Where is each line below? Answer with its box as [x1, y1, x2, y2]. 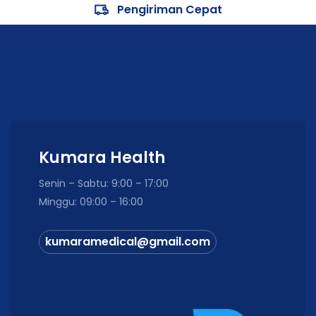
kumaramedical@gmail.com [45, 233, 210, 250]
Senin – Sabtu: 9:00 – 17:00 [39, 176, 169, 190]
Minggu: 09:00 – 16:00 [39, 195, 143, 209]
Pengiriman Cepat [116, 1, 222, 18]
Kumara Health [39, 147, 165, 169]
